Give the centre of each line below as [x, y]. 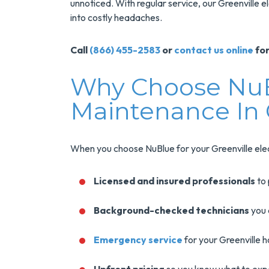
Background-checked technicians [171, 210]
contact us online [214, 50]
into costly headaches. [116, 17]
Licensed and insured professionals [174, 181]
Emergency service [138, 240]
